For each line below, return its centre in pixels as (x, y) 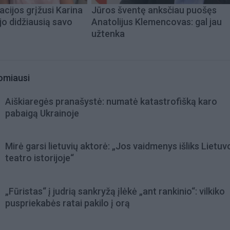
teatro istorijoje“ (40, 158)
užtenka (108, 34)
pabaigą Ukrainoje (42, 113)
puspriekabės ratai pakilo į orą (68, 203)
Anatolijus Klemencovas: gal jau (157, 22)
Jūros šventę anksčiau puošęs (154, 10)
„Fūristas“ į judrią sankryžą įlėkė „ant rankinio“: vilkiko (115, 191)
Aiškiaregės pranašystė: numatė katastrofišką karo (111, 102)
